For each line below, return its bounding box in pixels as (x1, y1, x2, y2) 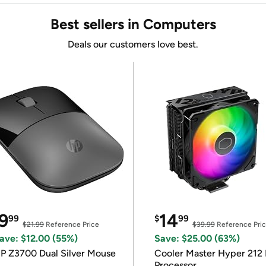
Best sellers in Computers (50, 15, 216, 33)
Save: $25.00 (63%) (154, 233, 240, 244)
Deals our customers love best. (68, 39, 198, 50)
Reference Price (44, 220, 100, 229)
